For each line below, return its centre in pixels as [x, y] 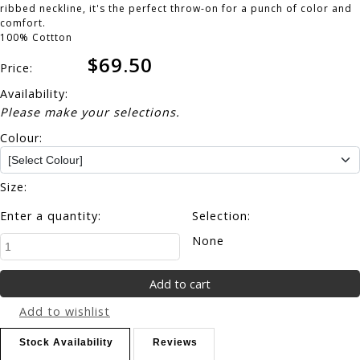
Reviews [175, 343]
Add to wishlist [65, 312]
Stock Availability [66, 343]
